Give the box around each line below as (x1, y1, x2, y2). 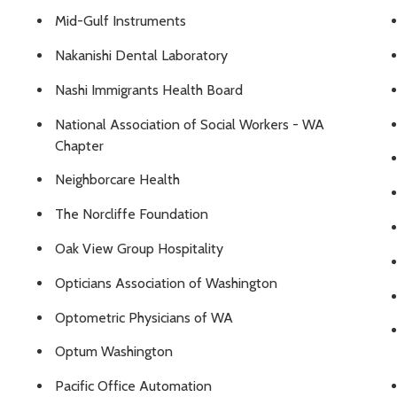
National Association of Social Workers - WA (55, 115, 324, 133)
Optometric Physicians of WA (55, 308, 233, 326)
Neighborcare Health (55, 171, 180, 189)
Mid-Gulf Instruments (55, 12, 186, 30)
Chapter (55, 136, 104, 154)
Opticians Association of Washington (55, 274, 277, 292)
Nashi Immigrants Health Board (55, 81, 243, 98)
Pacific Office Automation (55, 378, 212, 395)
